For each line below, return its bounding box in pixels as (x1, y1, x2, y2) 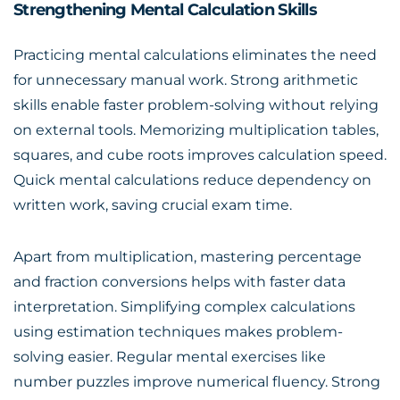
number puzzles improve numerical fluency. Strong (13, 373, 380, 390)
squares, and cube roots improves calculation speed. (13, 146, 387, 163)
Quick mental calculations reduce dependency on (13, 171, 371, 188)
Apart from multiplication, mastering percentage (13, 248, 362, 265)
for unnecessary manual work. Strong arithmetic (13, 71, 358, 88)
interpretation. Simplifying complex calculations (13, 298, 355, 315)
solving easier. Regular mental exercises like (13, 348, 326, 365)
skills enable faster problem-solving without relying (13, 96, 379, 113)
